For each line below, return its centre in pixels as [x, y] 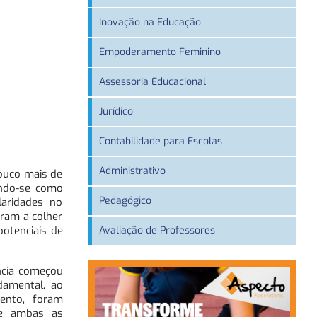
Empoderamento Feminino [160, 52]
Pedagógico [125, 201]
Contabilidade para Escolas [160, 142]
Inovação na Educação [150, 23]
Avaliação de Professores [157, 231]
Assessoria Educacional [152, 82]
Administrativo [132, 171]
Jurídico [116, 112]
